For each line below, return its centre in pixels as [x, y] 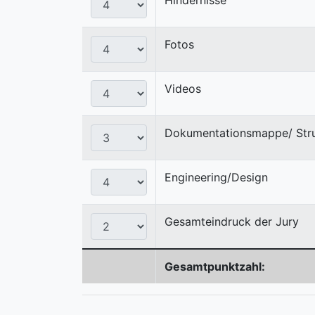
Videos [183, 88]
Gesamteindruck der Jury [232, 221]
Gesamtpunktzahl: [215, 266]
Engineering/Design [216, 177]
